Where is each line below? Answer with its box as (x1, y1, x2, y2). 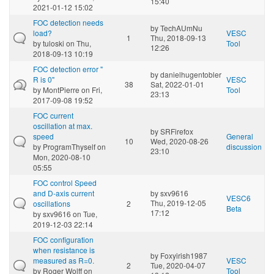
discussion (226, 141, 262, 152)
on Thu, (64, 37, 91, 48)
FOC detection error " (33, 63, 103, 74)
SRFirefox (160, 125, 193, 136)
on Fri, (80, 84, 102, 95)
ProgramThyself (43, 141, 95, 152)
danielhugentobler (160, 68, 221, 80)
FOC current (33, 109, 73, 120)
